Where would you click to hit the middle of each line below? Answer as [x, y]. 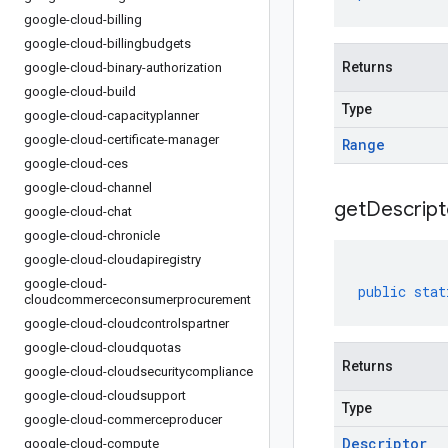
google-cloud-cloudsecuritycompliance [138, 371]
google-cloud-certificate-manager [121, 139]
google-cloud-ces [76, 163]
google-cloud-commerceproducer [123, 419]
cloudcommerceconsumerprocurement [137, 299]
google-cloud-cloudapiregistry [112, 259]
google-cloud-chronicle [92, 235]
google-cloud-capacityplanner [111, 115]
